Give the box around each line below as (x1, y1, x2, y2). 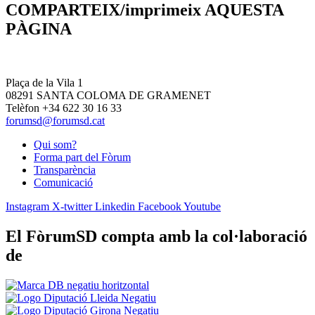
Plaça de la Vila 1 (6, 76, 83, 89)
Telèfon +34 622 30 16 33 (6, 101, 122, 114)
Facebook (138, 200, 181, 212)
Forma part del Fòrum (34, 150, 131, 163)
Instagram (6, 200, 49, 212)
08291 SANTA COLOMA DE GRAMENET (6, 89, 211, 101)
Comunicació (34, 176, 93, 188)
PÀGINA (6, 20, 72, 39)
